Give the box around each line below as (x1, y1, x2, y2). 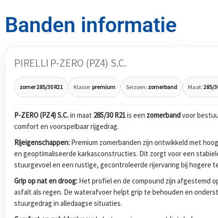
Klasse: (73, 83, 92, 91)
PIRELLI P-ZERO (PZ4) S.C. (14, 56, 127, 70)
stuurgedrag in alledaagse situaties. (14, 198, 122, 208)
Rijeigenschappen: (14, 137, 70, 147)
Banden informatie (5, 13, 177, 37)
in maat (69, 110, 93, 120)
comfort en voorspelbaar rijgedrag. (14, 121, 119, 131)
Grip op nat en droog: (14, 176, 77, 185)
